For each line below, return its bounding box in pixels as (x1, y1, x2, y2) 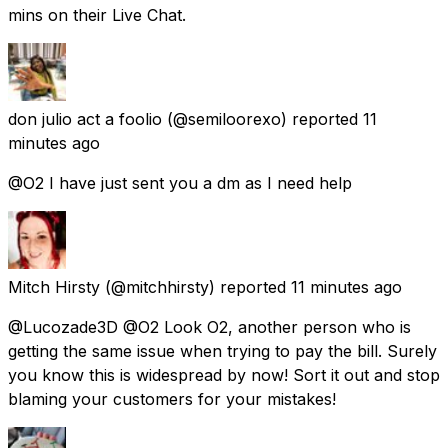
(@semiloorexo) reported (167, 108, 358, 129)
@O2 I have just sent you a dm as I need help (8, 172, 352, 193)
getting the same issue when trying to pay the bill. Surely (8, 340, 437, 361)
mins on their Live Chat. (8, 4, 186, 25)
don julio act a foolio (8, 108, 162, 129)
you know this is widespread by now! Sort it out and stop (8, 364, 440, 385)
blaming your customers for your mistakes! (8, 388, 336, 409)
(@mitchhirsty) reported (105, 276, 286, 297)
